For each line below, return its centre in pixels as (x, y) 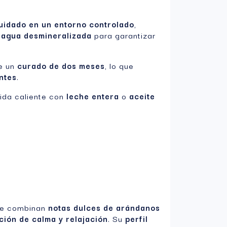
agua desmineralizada (46, 35)
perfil (137, 219)
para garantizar (124, 35)
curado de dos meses (61, 66)
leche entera (93, 96)
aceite (142, 96)
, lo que (119, 66)
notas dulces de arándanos (104, 207)
